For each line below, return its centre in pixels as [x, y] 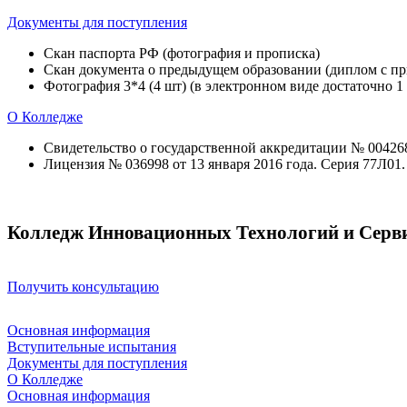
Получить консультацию [83, 286]
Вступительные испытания [92, 346]
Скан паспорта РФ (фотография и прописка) [182, 54]
